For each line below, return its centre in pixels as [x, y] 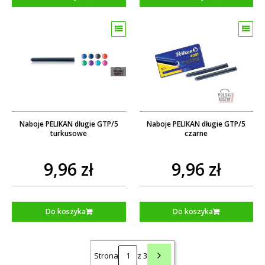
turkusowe [69, 133]
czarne [196, 133]
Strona [106, 255]
